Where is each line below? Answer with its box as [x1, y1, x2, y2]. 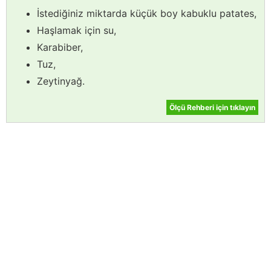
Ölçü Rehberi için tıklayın [169, 103, 255, 113]
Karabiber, [37, 41, 83, 54]
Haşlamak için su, [37, 24, 116, 37]
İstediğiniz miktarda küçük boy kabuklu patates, [37, 7, 256, 20]
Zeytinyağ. [37, 75, 85, 88]
